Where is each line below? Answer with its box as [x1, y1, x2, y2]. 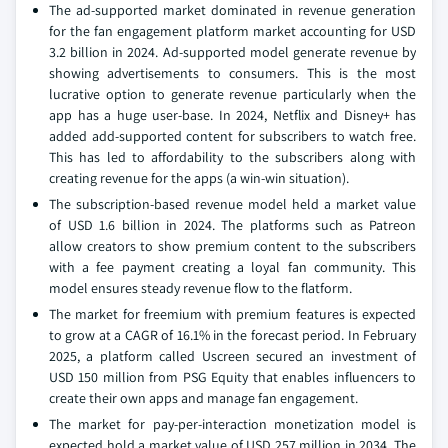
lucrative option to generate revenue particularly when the [49, 85, 416, 104]
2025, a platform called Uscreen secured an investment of [49, 347, 416, 366]
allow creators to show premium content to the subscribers [49, 237, 416, 256]
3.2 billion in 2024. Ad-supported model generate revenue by [49, 43, 416, 62]
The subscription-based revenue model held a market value [49, 195, 416, 214]
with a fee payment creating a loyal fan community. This [49, 258, 416, 277]
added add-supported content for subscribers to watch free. [49, 127, 416, 146]
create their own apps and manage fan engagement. [49, 389, 358, 408]
